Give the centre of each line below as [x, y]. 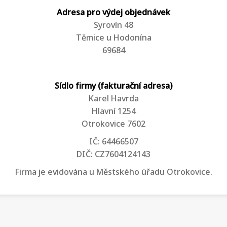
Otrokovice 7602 [113, 125]
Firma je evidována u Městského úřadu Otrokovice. [113, 173]
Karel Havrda [113, 99]
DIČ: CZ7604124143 [113, 155]
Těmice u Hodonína [113, 39]
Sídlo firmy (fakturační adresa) [113, 87]
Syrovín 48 [113, 26]
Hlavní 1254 [113, 112]
